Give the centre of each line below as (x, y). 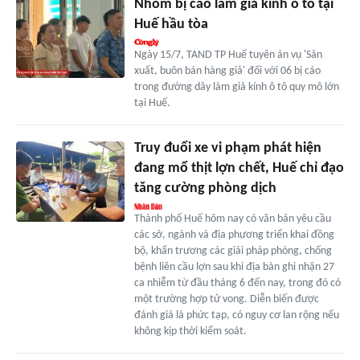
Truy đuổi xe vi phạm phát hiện (227, 148)
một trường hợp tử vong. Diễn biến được (226, 299)
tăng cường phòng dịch (205, 188)
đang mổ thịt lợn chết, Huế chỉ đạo (239, 168)
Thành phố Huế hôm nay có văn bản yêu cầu (232, 219)
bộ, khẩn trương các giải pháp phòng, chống (233, 251)
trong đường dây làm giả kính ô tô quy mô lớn (236, 87)
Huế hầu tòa (171, 24)
